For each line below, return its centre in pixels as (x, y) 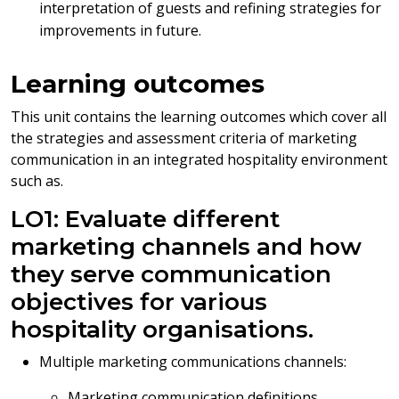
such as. (37, 181)
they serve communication (171, 274)
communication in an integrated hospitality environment (199, 159)
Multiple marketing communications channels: (193, 362)
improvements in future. (120, 30)
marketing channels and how (186, 247)
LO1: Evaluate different (145, 219)
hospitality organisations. (162, 330)
